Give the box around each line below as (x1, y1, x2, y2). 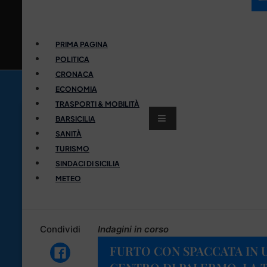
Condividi (39, 223, 80, 235)
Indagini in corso (98, 223, 169, 235)
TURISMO (55, 144, 89, 153)
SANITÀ (55, 129, 82, 138)
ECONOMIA (55, 84, 97, 94)
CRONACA (55, 69, 94, 79)
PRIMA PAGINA (55, 39, 108, 49)
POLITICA (55, 54, 89, 64)
